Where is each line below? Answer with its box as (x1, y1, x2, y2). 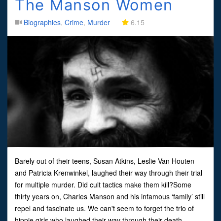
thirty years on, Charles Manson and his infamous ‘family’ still (15, 191, 205, 201)
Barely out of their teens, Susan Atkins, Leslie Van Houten (15, 155, 194, 166)
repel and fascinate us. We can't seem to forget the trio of (15, 203, 194, 213)
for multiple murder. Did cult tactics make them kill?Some (15, 179, 191, 189)
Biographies (24, 17, 61, 27)
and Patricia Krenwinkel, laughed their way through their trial (15, 167, 202, 178)
